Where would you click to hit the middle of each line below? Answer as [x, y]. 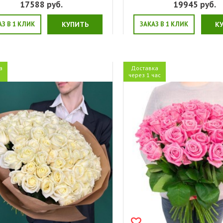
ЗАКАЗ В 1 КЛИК [164, 24]
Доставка [145, 68]
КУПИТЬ [75, 24]
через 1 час [145, 75]
